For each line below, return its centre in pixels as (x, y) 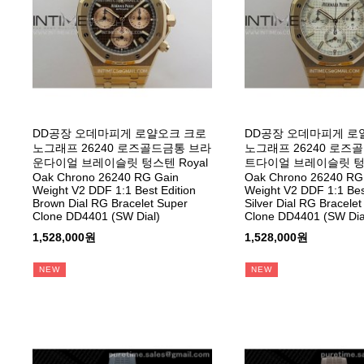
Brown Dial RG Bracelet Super (110, 204)
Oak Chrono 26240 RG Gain (106, 178)
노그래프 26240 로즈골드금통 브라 (122, 148)
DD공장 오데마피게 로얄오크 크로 (119, 134)
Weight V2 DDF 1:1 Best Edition (114, 191)
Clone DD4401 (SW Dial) (96, 217)
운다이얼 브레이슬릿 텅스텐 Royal (120, 163)
